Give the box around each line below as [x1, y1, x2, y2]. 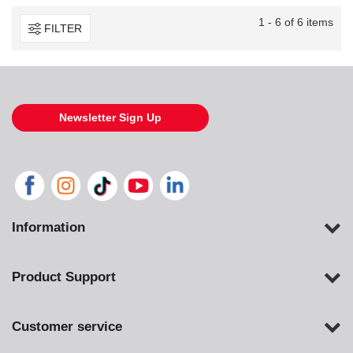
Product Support [12, 269, 116, 285]
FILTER [44, 21, 82, 35]
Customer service [12, 319, 122, 335]
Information [12, 220, 85, 236]
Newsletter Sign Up [59, 111, 162, 124]
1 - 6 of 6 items [258, 16, 333, 29]
